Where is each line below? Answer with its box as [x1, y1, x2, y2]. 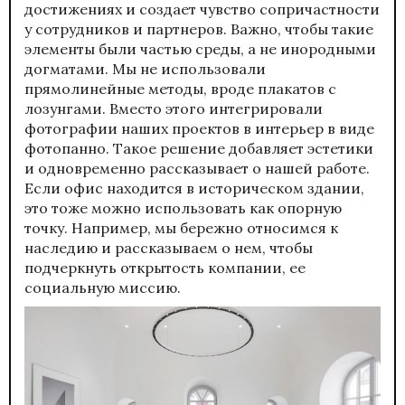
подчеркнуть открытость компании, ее [24, 259, 306, 278]
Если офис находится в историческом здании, [24, 179, 364, 198]
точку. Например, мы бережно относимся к [24, 219, 338, 238]
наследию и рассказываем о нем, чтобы [24, 239, 313, 258]
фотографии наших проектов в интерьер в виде [24, 119, 374, 138]
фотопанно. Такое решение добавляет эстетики [24, 139, 373, 158]
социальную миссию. [24, 278, 181, 297]
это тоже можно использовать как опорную [24, 199, 342, 218]
